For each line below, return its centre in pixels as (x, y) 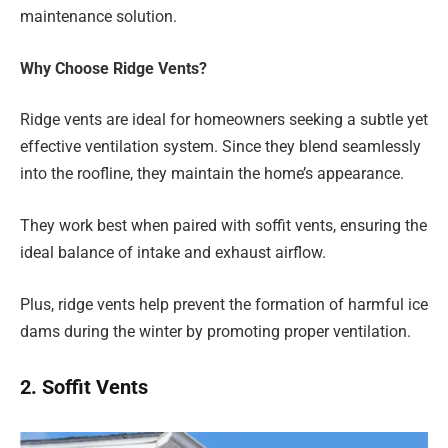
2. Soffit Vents (84, 387)
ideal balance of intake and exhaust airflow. (173, 252)
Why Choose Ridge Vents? (113, 68)
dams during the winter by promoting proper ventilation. (215, 331)
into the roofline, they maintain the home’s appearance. (212, 174)
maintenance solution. (98, 17)
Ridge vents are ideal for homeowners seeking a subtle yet (224, 120)
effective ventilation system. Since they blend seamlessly (220, 147)
